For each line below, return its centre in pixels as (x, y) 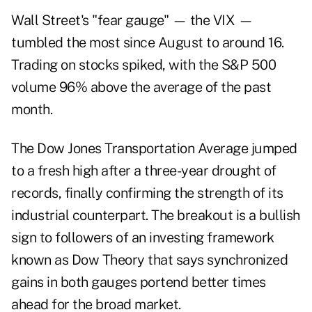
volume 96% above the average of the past (141, 87)
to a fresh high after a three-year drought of (144, 171)
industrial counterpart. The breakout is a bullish (156, 216)
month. (32, 110)
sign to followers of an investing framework (143, 238)
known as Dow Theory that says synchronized (149, 260)
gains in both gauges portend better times (139, 282)
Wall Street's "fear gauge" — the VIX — (132, 21)
